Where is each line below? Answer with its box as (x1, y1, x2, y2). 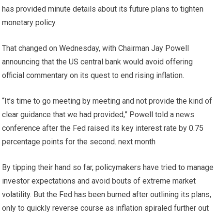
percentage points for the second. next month (2, 137, 156, 146)
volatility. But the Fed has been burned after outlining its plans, (2, 190, 212, 199)
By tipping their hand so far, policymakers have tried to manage (2, 163, 214, 172)
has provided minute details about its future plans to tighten (2, 4, 204, 14)
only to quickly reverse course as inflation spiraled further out (2, 203, 209, 213)
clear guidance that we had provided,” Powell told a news (2, 110, 195, 119)
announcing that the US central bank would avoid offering (2, 57, 193, 66)
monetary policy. (2, 18, 57, 27)
